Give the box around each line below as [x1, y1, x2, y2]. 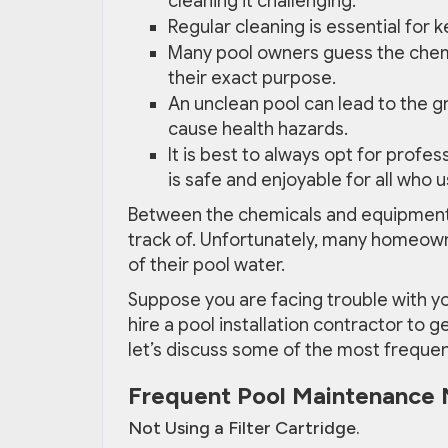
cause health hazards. [168, 118, 348, 141]
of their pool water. [128, 254, 285, 277]
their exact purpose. [168, 67, 336, 90]
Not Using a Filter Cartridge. [128, 417, 360, 440]
